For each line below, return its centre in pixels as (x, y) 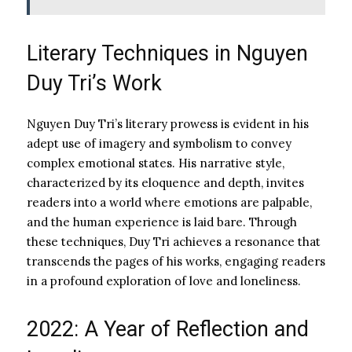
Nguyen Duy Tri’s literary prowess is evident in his (168, 123)
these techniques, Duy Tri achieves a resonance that (174, 241)
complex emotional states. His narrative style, (156, 163)
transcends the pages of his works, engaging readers (176, 261)
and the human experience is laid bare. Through (162, 222)
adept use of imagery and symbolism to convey (159, 143)
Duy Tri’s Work (94, 83)
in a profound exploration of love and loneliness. (164, 280)
